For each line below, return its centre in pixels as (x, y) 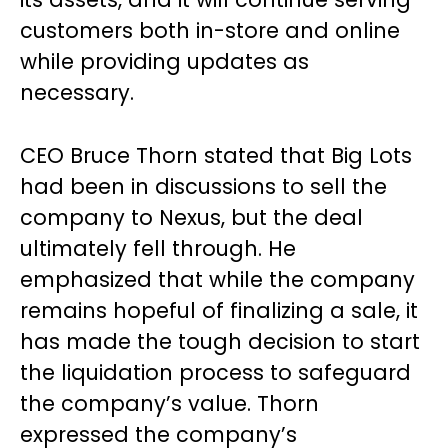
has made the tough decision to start (220, 342)
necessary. (77, 93)
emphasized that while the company (217, 280)
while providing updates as (164, 62)
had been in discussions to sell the (203, 187)
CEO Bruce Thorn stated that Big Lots (216, 156)
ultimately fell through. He (158, 249)
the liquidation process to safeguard (215, 373)
